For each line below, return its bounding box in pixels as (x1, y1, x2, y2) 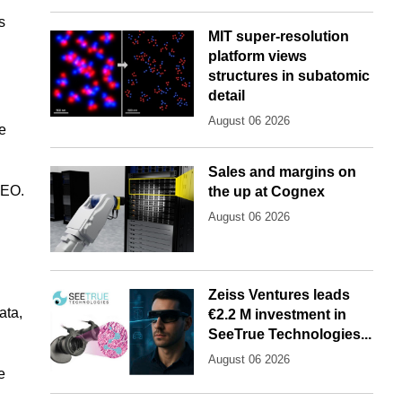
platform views (208, 48, 307, 65)
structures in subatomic (208, 68, 370, 84)
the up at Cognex (208, 184, 325, 200)
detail (208, 88, 245, 104)
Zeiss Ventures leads (208, 287, 350, 303)
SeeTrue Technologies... (208, 327, 371, 343)
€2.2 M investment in (208, 307, 346, 323)
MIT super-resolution (208, 29, 349, 45)
